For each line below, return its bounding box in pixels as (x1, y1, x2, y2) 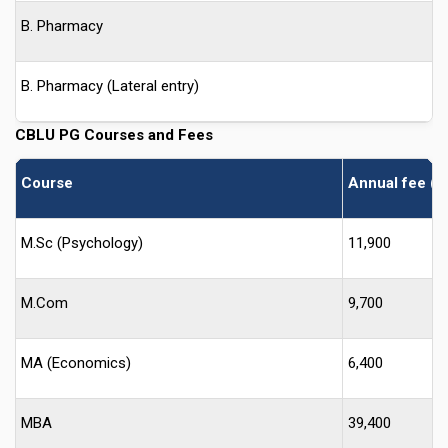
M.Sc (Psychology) (21, 233, 143, 252)
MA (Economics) (21, 353, 131, 372)
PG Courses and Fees (55, 125, 217, 144)
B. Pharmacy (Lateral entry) (21, 76, 199, 95)
